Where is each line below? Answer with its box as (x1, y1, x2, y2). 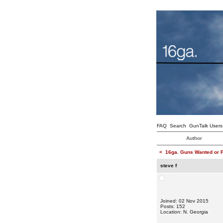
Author (186, 135, 202, 141)
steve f (160, 163, 177, 168)
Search (169, 123, 186, 128)
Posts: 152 (160, 204, 185, 209)
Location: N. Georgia (160, 209, 208, 215)
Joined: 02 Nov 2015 (160, 198, 209, 204)
